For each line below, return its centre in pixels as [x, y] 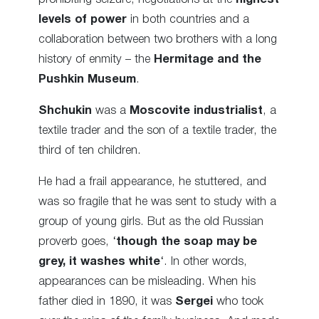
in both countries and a [188, 19]
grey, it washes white [99, 262]
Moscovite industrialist [196, 110]
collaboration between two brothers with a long [158, 39]
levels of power [83, 19]
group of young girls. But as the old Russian [151, 222]
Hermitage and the [208, 59]
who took [238, 302]
